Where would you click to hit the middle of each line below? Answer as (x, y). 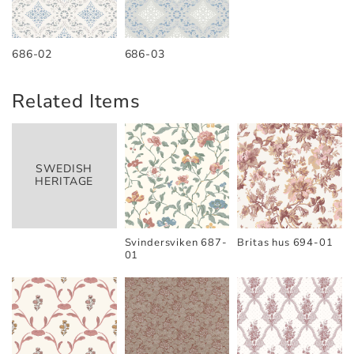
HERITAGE (64, 182)
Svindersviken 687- (176, 243)
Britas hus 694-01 (285, 243)
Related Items (76, 102)
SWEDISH (64, 169)
